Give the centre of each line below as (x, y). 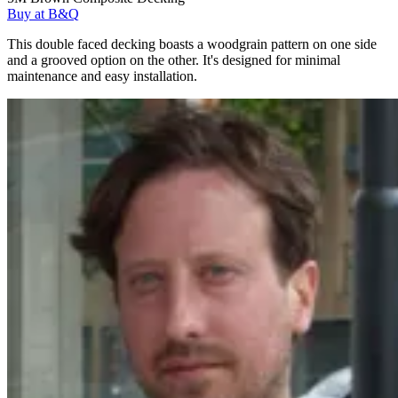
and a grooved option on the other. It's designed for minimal (174, 60)
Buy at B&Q (43, 13)
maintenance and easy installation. (102, 76)
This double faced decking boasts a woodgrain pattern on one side (192, 44)
